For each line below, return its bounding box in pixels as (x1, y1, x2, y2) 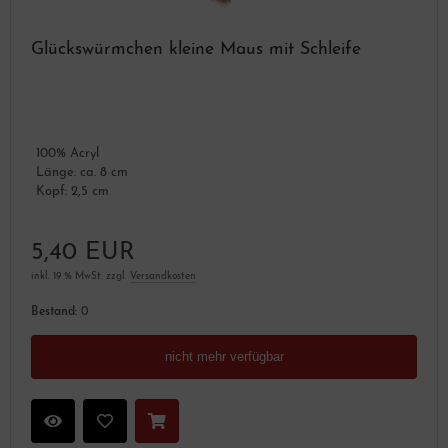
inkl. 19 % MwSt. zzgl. (31, 271, 130, 282)
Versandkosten (130, 271, 196, 282)
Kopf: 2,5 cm (36, 185, 109, 198)
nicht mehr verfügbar (164, 349, 284, 364)
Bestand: (31, 306, 77, 318)
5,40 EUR (31, 241, 135, 265)
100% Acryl (36, 147, 99, 160)
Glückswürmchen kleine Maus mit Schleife (31, 41, 361, 58)
